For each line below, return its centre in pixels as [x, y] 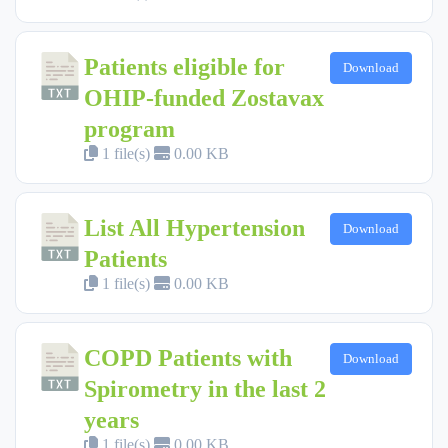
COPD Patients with [188, 357]
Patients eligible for [184, 66]
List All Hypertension [194, 227]
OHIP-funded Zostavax [204, 97]
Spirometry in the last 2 [205, 388]
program [129, 128]
